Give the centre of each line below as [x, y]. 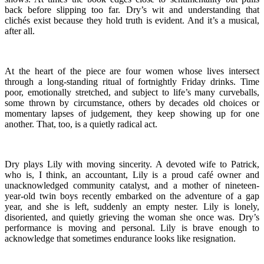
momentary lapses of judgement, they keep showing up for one [132, 113]
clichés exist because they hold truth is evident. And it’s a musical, [132, 20]
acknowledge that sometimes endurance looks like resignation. [120, 238]
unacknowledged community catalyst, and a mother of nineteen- [132, 185]
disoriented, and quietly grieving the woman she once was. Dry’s [132, 217]
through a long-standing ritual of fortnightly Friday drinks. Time [132, 81]
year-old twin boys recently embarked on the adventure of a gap [132, 196]
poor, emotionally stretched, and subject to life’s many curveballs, [132, 92]
